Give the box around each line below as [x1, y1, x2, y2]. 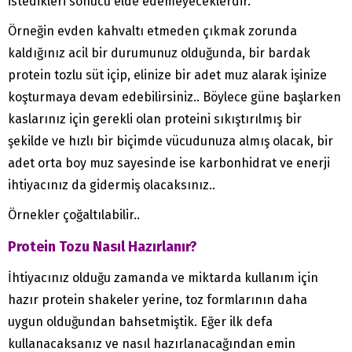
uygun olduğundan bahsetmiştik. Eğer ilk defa [8, 314, 273, 330]
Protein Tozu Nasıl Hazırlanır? [8, 238, 197, 256]
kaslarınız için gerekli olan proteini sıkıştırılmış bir [8, 112, 302, 127]
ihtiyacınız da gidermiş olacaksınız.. [8, 178, 215, 193]
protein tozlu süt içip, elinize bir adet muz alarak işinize [8, 68, 327, 83]
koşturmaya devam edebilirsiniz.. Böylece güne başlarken [8, 90, 341, 105]
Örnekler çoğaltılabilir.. [8, 207, 140, 223]
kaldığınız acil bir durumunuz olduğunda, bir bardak [8, 46, 310, 61]
